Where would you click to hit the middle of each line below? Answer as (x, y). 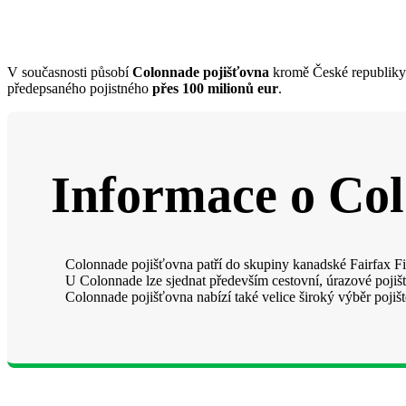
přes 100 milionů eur (215, 88)
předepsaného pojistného (80, 88)
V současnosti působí (70, 72)
